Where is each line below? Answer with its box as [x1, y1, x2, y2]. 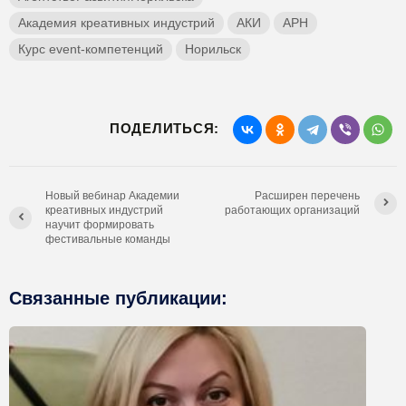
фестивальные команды [45, 233, 170, 246]
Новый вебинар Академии [45, 189, 179, 202]
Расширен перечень [255, 189, 361, 202]
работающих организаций [225, 204, 361, 217]
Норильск [185, 42, 241, 56]
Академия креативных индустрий [18, 15, 215, 30]
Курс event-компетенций [18, 42, 163, 56]
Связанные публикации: [9, 288, 227, 308]
